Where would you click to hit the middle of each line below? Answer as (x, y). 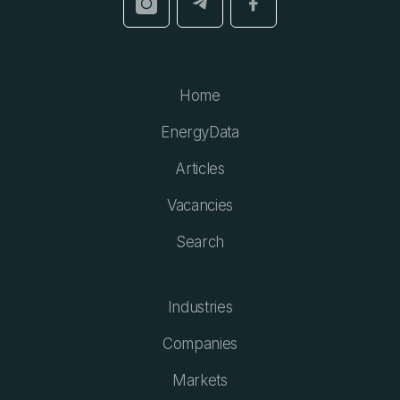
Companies (200, 343)
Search (200, 242)
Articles (200, 168)
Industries (200, 307)
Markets (200, 380)
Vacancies (200, 205)
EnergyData (200, 132)
